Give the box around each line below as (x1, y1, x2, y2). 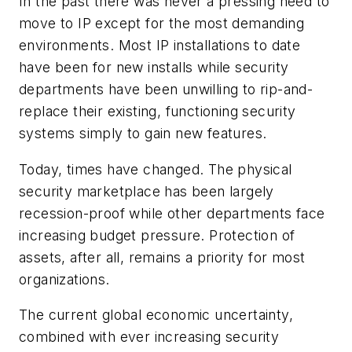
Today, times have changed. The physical (19, 160, 292, 178)
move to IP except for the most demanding (19, 14, 304, 31)
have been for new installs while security (19, 58, 289, 75)
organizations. (19, 270, 110, 288)
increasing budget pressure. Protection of (19, 226, 295, 244)
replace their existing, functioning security (19, 102, 296, 119)
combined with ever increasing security (19, 328, 280, 346)
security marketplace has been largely (19, 182, 274, 200)
